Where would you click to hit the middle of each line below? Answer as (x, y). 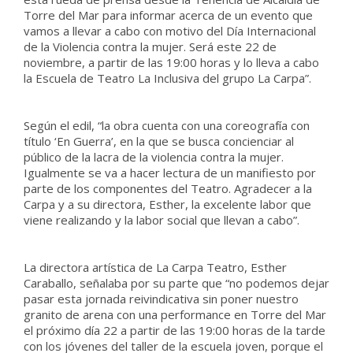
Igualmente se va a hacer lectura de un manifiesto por (170, 173)
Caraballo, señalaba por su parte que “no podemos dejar (176, 283)
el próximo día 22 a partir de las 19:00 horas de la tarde (175, 330)
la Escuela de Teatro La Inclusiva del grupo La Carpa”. (167, 78)
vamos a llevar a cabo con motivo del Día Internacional (170, 31)
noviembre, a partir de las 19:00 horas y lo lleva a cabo (171, 62)
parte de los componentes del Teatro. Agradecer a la (168, 188)
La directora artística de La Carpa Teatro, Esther (155, 267)
